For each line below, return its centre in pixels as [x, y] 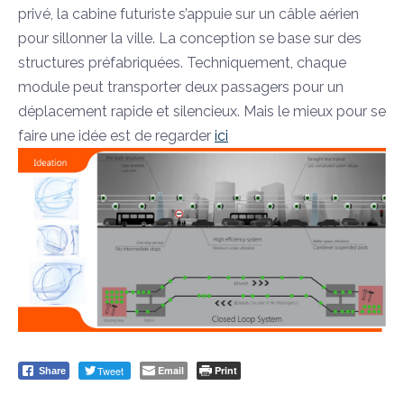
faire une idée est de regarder [116, 136]
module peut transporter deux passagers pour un [181, 87]
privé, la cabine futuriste [98, 14]
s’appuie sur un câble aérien [269, 14]
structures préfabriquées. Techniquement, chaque [182, 63]
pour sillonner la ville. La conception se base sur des [190, 38]
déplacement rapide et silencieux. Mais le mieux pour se [202, 111]
